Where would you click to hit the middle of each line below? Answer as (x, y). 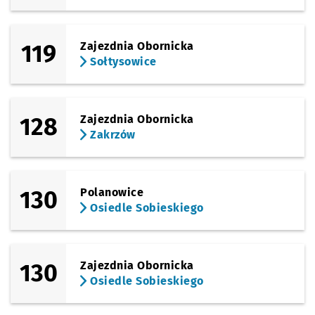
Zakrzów (111, 135)
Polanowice (112, 192)
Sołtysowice (122, 62)
